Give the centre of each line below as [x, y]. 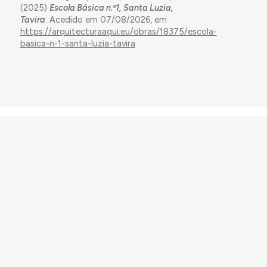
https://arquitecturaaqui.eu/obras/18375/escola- [118, 31]
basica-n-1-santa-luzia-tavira [77, 43]
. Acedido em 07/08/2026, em [106, 19]
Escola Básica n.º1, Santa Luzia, [111, 7]
